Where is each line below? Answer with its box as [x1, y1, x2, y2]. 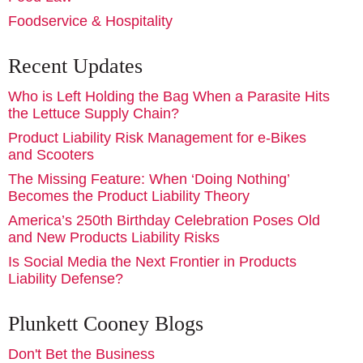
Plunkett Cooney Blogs [8, 311, 203, 335]
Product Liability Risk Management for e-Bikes [8, 129, 306, 146]
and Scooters [8, 146, 94, 163]
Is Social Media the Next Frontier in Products [8, 253, 297, 270]
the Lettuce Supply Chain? [8, 105, 179, 122]
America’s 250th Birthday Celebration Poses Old [8, 211, 320, 228]
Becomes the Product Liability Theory [8, 187, 250, 204]
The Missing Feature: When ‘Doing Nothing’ [8, 170, 289, 187]
